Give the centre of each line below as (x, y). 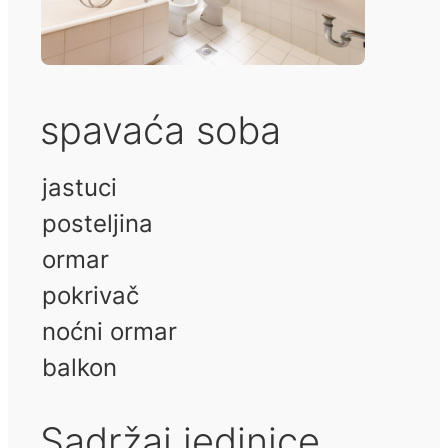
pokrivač (90, 295)
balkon (79, 367)
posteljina (97, 223)
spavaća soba (160, 129)
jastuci (79, 187)
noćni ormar (109, 331)
